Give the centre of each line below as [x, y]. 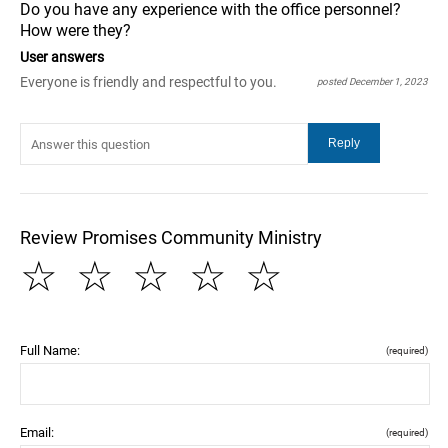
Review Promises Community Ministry [171, 237]
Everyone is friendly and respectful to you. [148, 82]
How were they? [75, 30]
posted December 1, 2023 [372, 81]
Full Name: [50, 350]
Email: [37, 432]
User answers [62, 57]
